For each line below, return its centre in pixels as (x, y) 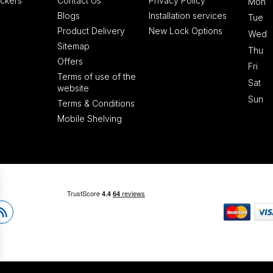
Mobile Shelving (89, 119)
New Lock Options (185, 31)
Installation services (187, 16)
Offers (70, 62)
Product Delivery (91, 31)
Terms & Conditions (96, 104)
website (73, 88)
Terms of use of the (96, 77)
